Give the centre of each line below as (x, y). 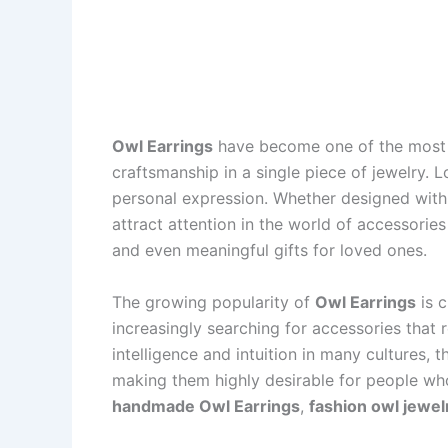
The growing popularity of (213, 301)
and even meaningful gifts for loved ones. (269, 250)
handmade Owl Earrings (206, 405)
